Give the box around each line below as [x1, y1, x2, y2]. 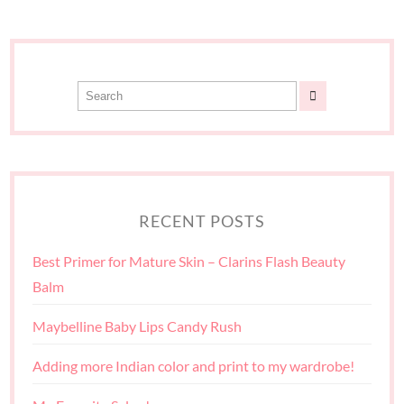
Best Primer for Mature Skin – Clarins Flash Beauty [32, 252, 346, 271]
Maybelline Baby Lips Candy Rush [32, 317, 243, 335]
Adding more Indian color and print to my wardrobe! [32, 357, 355, 375]
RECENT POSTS [139, 212, 265, 232]
